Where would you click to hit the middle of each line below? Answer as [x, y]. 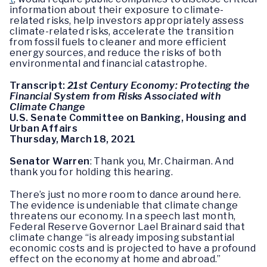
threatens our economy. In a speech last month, [123, 216]
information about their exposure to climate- [117, 10]
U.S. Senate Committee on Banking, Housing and [128, 118]
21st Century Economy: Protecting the [158, 86]
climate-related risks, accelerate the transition [122, 31]
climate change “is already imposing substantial [122, 237]
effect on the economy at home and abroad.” [115, 259]
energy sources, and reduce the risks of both [116, 52]
